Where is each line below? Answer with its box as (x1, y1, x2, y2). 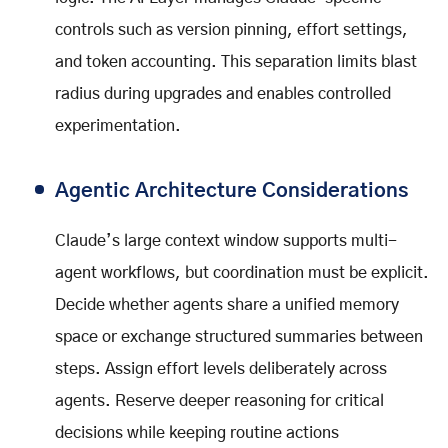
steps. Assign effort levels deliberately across (55, 360, 387, 377)
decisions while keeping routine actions (55, 424, 339, 441)
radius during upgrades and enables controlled (55, 85, 391, 102)
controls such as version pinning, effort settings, (55, 21, 408, 38)
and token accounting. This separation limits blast (55, 53, 417, 70)
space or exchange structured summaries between (55, 328, 423, 345)
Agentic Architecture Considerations (55, 180, 408, 201)
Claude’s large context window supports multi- (55, 232, 397, 249)
